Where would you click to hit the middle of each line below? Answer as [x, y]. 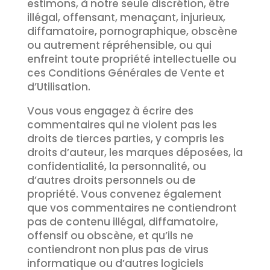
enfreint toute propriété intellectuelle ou [131, 59]
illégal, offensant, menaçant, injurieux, [126, 17]
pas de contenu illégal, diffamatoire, [122, 222]
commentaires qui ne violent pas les [122, 125]
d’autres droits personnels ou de [111, 180]
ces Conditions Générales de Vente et [126, 73]
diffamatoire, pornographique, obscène [132, 31]
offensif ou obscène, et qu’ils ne [110, 236]
